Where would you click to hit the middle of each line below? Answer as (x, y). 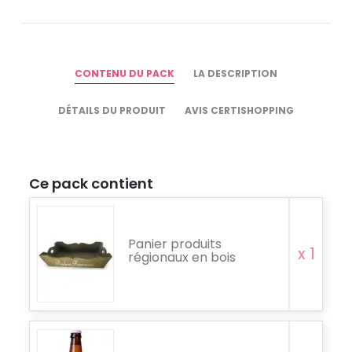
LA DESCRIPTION (235, 73)
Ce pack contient (91, 183)
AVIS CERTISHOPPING (239, 110)
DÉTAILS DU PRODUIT (112, 110)
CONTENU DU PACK (125, 73)
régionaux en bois (182, 257)
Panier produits (175, 244)
